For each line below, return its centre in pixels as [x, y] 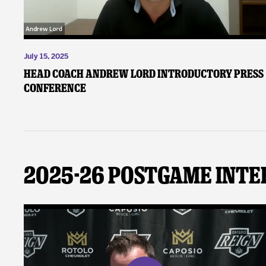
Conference [55, 88]
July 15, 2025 [46, 57]
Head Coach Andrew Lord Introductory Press [144, 74]
